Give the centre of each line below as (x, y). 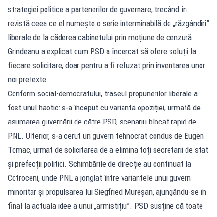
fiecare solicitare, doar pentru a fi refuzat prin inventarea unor (107, 65)
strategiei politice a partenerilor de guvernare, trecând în (97, 9)
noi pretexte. (28, 79)
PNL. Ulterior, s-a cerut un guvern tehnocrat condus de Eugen (106, 135)
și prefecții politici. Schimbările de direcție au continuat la (100, 163)
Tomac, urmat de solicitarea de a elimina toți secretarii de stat (108, 149)
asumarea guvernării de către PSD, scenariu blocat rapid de (102, 121)
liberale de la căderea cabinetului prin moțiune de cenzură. (101, 37)
